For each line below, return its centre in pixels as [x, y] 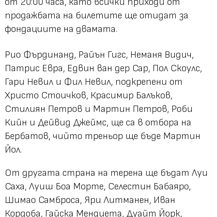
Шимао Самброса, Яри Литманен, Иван [90, 200]
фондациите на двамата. [61, 29]
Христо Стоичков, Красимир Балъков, [89, 95]
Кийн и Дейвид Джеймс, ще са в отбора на [98, 122]
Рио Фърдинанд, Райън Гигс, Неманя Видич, [99, 54]
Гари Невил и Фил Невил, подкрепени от [94, 82]
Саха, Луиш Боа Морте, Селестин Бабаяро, [98, 186]
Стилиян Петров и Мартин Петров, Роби [99, 109]
